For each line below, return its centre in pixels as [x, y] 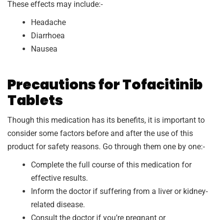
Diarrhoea [48, 36]
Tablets [35, 101]
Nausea [44, 49]
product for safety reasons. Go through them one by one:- [106, 147]
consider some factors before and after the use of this [100, 134]
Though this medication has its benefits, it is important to [106, 120]
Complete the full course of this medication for [111, 165]
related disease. [58, 205]
